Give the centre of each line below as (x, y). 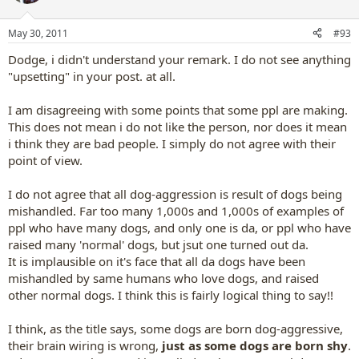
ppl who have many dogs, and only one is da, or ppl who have (179, 227)
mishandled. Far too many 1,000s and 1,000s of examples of (176, 210)
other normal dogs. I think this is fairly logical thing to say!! (171, 294)
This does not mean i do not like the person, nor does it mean (177, 126)
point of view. (45, 160)
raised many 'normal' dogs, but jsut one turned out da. (158, 244)
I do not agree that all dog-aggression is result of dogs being (175, 194)
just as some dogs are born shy (255, 345)
